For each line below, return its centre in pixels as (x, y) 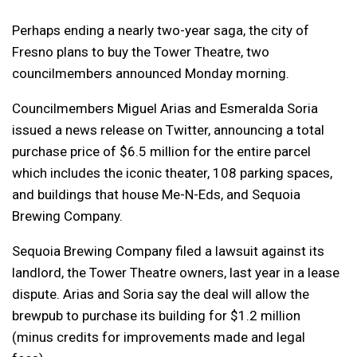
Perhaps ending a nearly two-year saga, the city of (161, 30)
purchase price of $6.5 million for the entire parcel (161, 151)
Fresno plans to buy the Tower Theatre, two (141, 52)
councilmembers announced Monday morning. (151, 73)
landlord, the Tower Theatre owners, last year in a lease (176, 273)
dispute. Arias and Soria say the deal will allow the (161, 294)
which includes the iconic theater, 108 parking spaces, (172, 173)
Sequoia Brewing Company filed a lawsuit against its (168, 251)
